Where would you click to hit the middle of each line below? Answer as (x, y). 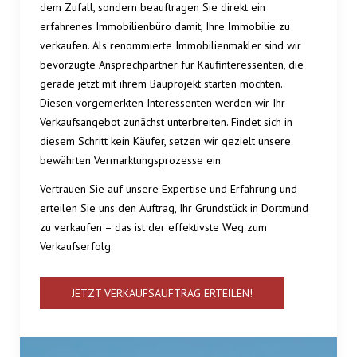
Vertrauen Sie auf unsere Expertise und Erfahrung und (169, 189)
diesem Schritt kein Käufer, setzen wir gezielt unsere (165, 141)
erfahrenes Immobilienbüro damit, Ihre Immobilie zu (165, 27)
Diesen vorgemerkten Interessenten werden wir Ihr (163, 103)
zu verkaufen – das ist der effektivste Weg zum (153, 228)
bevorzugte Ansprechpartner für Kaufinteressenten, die (172, 65)
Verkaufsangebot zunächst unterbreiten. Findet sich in (166, 122)
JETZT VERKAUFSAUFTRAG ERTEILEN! (162, 294)
